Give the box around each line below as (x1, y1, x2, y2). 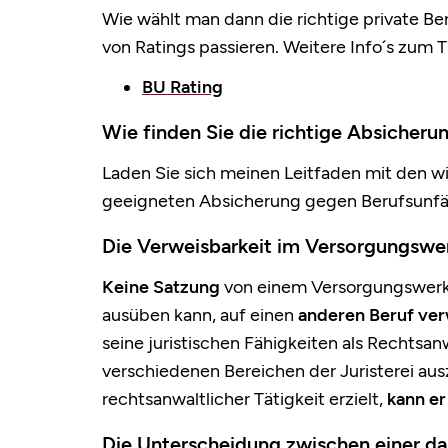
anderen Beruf (298, 304, 414, 327)
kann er (387, 388, 446, 411)
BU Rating (142, 76, 223, 99)
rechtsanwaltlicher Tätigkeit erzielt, (102, 388, 387, 411)
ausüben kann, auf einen (102, 304, 298, 327)
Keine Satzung (102, 276, 220, 299)
